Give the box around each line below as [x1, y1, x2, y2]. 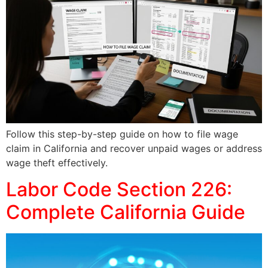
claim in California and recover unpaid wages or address [6, 142, 262, 154]
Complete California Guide [6, 200, 245, 224]
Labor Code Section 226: [6, 178, 232, 202]
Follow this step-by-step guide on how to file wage [6, 127, 238, 140]
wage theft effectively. [6, 156, 108, 169]
